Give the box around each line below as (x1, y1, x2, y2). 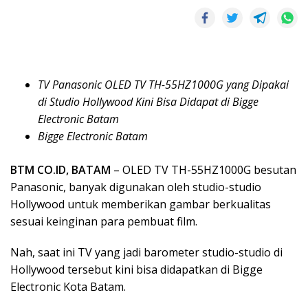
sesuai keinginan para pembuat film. (10, 213, 197, 229)
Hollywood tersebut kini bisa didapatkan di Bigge (10, 261, 263, 277)
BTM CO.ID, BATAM (10, 162, 111, 177)
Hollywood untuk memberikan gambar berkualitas (10, 196, 271, 212)
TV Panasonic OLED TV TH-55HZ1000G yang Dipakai (38, 76, 289, 92)
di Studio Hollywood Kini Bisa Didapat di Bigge (38, 93, 258, 109)
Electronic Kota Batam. (10, 278, 126, 294)
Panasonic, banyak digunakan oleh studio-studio (10, 179, 261, 195)
